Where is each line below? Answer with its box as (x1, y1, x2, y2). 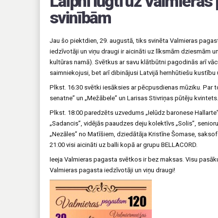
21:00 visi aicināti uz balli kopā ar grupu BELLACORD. (50, 141, 198, 149)
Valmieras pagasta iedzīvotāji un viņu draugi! (50, 166, 175, 174)
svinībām (50, 8, 111, 28)
